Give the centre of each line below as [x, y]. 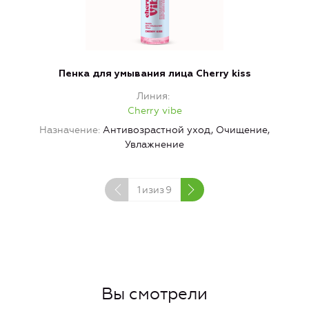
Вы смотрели [154, 294]
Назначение [69, 130]
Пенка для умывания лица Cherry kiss [154, 74]
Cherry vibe [154, 111]
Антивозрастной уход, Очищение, [186, 130]
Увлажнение [154, 145]
